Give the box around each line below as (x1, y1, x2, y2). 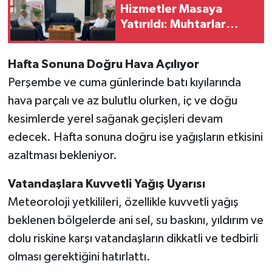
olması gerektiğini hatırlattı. (7, 251, 151, 263)
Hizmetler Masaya (120, 2, 222, 15)
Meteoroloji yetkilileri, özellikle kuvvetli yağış (7, 196, 239, 209)
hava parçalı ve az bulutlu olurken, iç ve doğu (7, 95, 237, 107)
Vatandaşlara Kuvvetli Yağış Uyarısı (7, 178, 205, 191)
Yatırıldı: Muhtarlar (120, 18, 226, 30)
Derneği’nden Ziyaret (120, 33, 244, 46)
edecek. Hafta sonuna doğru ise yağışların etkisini (7, 131, 263, 144)
